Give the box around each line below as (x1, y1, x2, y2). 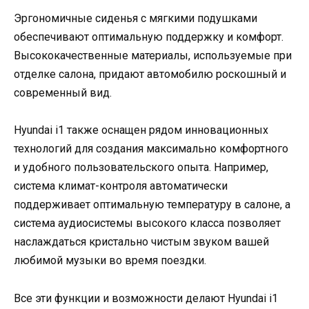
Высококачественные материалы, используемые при (14, 49, 292, 63)
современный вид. (14, 86, 112, 100)
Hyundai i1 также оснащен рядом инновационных (14, 123, 268, 137)
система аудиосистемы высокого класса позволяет (14, 217, 281, 230)
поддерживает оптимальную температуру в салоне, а (14, 198, 290, 212)
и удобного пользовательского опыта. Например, (14, 161, 268, 175)
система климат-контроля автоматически (14, 179, 228, 193)
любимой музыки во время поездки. (14, 254, 206, 268)
